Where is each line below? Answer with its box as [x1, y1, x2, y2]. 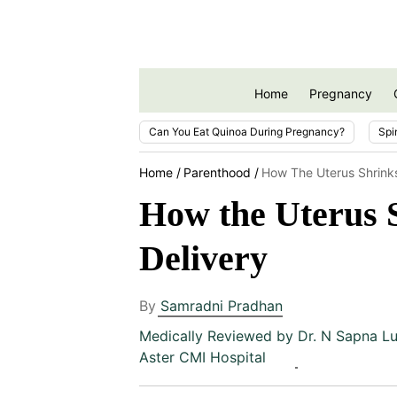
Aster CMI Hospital [139, 347, 266, 366]
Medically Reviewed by [139, 326, 298, 345]
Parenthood [183, 164, 251, 180]
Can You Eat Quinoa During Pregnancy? [149, 124, 345, 138]
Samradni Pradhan [160, 296, 283, 315]
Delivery [139, 237, 268, 278]
